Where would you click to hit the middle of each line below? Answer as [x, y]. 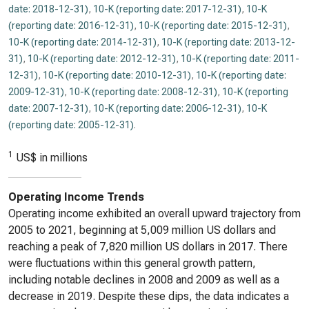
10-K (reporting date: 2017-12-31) [167, 9]
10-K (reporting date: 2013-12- [228, 42]
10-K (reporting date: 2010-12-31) [117, 75]
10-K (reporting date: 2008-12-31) [143, 92]
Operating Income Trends [76, 197]
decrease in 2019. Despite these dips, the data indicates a [149, 296]
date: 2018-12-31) [48, 9]
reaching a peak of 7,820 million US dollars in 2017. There [148, 247]
